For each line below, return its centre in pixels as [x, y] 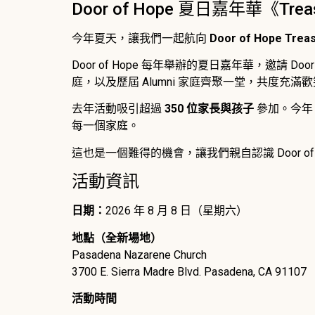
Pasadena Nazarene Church [139, 255]
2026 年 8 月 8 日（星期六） [176, 211]
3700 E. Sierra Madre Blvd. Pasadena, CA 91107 [189, 271]
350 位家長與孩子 [209, 109]
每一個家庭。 [105, 126]
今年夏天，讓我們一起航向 [141, 38]
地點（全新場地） [117, 238]
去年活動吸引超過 [118, 109]
